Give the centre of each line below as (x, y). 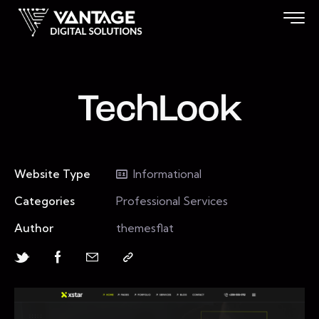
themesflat (145, 228)
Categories (45, 200)
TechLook (159, 110)
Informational (167, 173)
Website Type (52, 173)
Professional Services (172, 200)
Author (34, 228)
